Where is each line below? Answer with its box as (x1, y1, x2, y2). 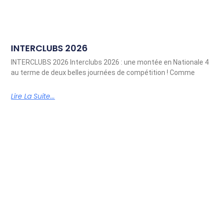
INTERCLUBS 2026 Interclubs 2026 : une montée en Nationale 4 (11, 58, 209, 67)
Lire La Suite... (11, 91, 55, 102)
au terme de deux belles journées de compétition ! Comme (11, 69, 195, 77)
